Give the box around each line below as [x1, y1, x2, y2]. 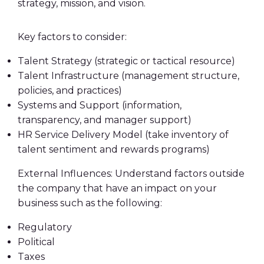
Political [18, 236, 55, 247]
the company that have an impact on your [18, 183, 217, 194]
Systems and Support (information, [18, 100, 181, 111]
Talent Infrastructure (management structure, [18, 70, 239, 81]
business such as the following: [18, 197, 162, 209]
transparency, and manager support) [18, 114, 192, 126]
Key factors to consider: [18, 31, 127, 42]
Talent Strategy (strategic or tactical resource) [18, 55, 235, 67]
